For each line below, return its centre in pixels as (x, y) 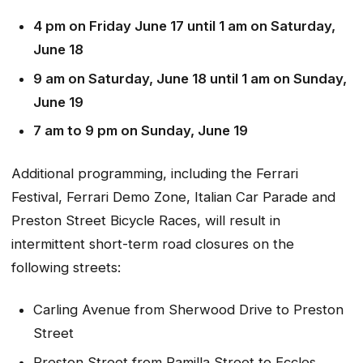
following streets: (66, 267)
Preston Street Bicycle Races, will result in (146, 220)
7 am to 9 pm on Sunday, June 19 (140, 131)
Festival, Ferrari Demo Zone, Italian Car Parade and (173, 196)
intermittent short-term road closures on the (153, 243)
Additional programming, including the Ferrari (155, 173)
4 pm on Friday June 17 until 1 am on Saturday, (184, 26)
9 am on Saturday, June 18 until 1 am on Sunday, (190, 78)
